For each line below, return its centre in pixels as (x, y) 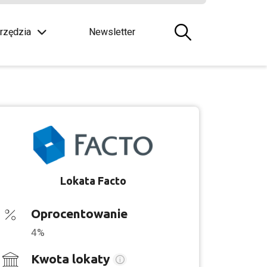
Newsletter (112, 32)
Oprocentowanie (79, 213)
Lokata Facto (93, 180)
